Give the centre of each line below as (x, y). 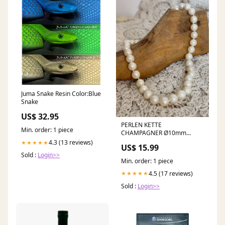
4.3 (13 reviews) (71, 143)
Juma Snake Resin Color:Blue (61, 94)
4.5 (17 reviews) (171, 173)
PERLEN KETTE (141, 125)
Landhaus (135, 141)
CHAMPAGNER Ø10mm (154, 133)
